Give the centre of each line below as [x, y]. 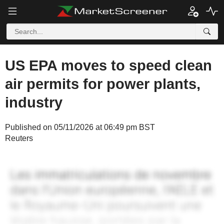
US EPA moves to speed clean [108, 65]
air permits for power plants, [103, 84]
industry [34, 102]
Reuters [19, 138]
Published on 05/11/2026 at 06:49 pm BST [80, 127]
